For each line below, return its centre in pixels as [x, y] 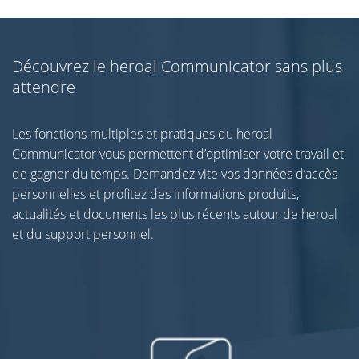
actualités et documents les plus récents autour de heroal [175, 214]
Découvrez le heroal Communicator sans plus [177, 66]
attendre [44, 87]
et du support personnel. [83, 234]
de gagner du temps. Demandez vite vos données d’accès [175, 173]
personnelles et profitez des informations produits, [155, 194]
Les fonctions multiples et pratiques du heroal [142, 133]
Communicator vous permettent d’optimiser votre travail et [178, 153]
